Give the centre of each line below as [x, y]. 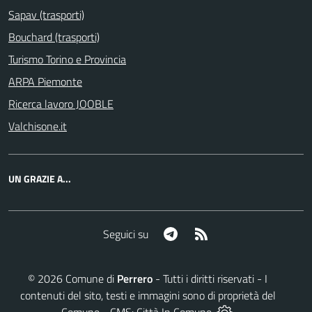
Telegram [199, 233]
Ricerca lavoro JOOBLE [61, 104]
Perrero [135, 278]
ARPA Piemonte [45, 81]
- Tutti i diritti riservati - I [210, 278]
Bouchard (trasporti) [54, 37]
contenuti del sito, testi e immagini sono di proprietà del [148, 295]
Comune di [90, 278]
